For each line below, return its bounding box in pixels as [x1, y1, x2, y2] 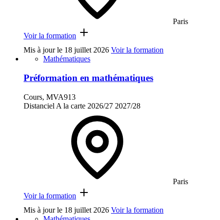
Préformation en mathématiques [24, 72, 153, 83]
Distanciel [24, 101, 55, 110]
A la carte [56, 101, 85, 110]
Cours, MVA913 [24, 92, 76, 101]
